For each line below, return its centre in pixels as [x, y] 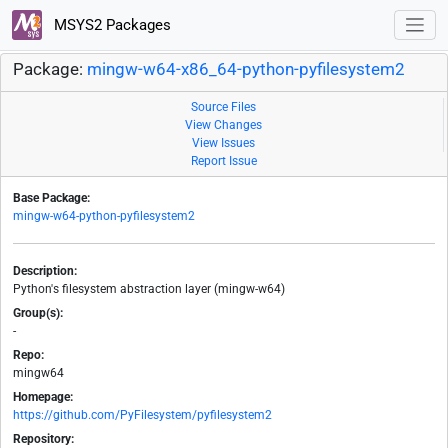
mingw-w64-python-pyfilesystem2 [104, 216]
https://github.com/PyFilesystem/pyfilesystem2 [142, 415]
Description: [45, 271]
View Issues [223, 143]
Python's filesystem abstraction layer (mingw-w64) [149, 289]
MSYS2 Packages [110, 24]
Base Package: [51, 198]
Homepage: [43, 397]
